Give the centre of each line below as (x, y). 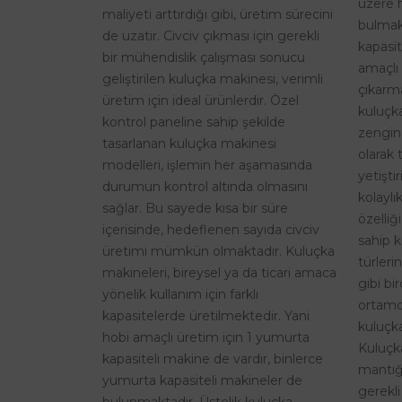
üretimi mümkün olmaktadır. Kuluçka (218, 251)
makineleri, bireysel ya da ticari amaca (219, 272)
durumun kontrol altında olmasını (205, 186)
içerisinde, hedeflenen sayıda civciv (211, 229)
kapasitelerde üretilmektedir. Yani (206, 315)
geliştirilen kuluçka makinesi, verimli (213, 79)
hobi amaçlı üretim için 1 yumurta (206, 337)
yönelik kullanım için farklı (180, 294)
